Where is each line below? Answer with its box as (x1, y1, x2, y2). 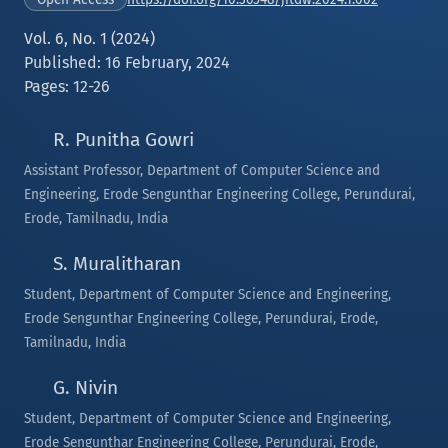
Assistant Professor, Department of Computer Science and (24, 162, 380, 179)
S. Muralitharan (48, 252, 181, 275)
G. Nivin (48, 376, 118, 399)
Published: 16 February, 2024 (24, 53, 230, 72)
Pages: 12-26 (24, 77, 110, 96)
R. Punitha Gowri (48, 128, 194, 151)
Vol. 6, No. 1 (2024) (24, 29, 155, 48)
